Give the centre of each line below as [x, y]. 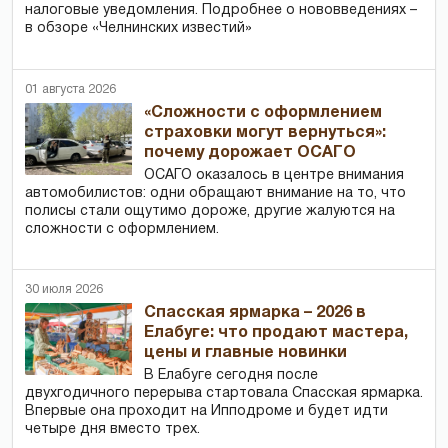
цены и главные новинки [246, 352]
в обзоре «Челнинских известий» [138, 28]
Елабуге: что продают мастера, [276, 332]
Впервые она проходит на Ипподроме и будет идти [206, 411]
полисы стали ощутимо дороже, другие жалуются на [210, 211]
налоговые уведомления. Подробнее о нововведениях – [221, 10]
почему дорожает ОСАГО [250, 152]
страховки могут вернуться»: [265, 132]
